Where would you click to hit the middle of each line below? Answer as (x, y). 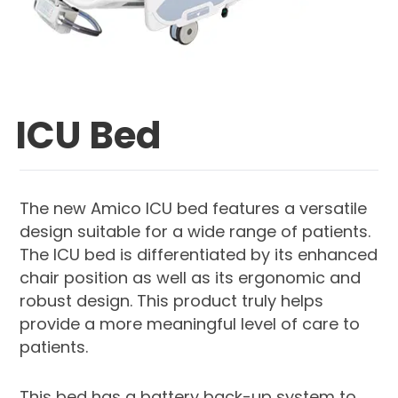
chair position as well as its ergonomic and (191, 277)
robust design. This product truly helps (172, 300)
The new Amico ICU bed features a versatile (194, 208)
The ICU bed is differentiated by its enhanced (199, 254)
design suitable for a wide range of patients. (195, 231)
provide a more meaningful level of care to (190, 323)
